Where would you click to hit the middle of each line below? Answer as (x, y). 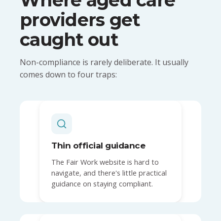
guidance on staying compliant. (103, 184)
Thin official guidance (98, 145)
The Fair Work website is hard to (105, 162)
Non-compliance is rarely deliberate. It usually (104, 62)
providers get (80, 19)
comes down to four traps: (68, 74)
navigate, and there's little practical (109, 173)
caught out (69, 39)
